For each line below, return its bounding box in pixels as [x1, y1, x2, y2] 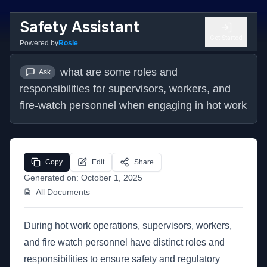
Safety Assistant [20, 17, 139, 36]
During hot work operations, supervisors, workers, [24, 221, 232, 231]
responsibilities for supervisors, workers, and [20, 83, 231, 95]
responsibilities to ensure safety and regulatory [24, 254, 220, 264]
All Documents [36, 187, 90, 197]
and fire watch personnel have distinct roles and [24, 237, 225, 247]
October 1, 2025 [81, 173, 142, 182]
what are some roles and [60, 66, 178, 78]
